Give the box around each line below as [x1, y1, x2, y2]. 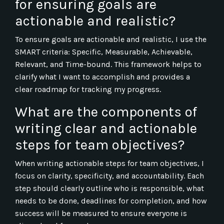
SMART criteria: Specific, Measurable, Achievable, [15, 46, 192, 56]
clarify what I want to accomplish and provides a [15, 71, 190, 81]
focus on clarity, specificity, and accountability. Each [15, 170, 204, 180]
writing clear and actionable [15, 119, 197, 136]
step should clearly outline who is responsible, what [15, 183, 204, 193]
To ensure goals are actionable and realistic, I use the [15, 34, 206, 44]
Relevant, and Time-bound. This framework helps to [15, 59, 201, 69]
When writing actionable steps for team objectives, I [15, 158, 204, 168]
